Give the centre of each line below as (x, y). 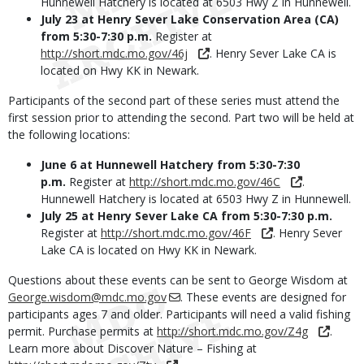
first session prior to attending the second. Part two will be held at (181, 117)
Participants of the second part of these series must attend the (174, 100)
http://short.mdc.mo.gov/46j (114, 53)
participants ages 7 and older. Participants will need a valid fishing (179, 314)
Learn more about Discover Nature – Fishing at (132, 348)
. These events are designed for (264, 297)
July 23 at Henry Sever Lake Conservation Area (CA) (190, 19)
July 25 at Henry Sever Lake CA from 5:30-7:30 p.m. (186, 216)
